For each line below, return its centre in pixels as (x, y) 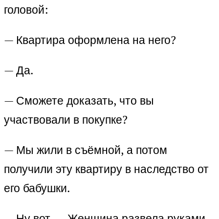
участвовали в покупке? (66, 120)
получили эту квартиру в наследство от (106, 169)
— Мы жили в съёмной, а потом (86, 150)
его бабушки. (37, 188)
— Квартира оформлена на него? (90, 40)
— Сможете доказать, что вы (79, 101)
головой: (26, 10)
